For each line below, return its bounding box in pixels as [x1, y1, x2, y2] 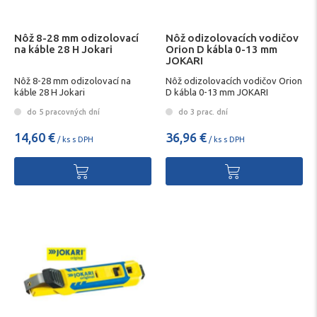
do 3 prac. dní [176, 107, 228, 116]
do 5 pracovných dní [25, 107, 100, 116]
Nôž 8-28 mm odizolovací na [14, 76, 131, 86]
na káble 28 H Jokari [14, 42, 113, 55]
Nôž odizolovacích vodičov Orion [166, 76, 302, 86]
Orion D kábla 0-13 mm [166, 42, 277, 55]
